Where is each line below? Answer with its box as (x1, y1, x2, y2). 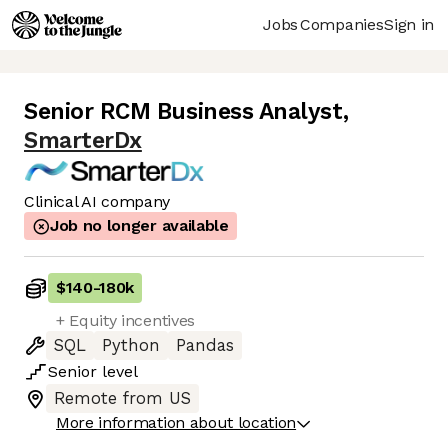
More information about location (56, 413, 297, 433)
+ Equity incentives (56, 311, 195, 331)
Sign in (384, 14, 434, 34)
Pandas (176, 336, 234, 356)
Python (102, 336, 160, 356)
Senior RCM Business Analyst (24, 98, 343, 126)
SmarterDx (24, 127, 142, 155)
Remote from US (54, 389, 191, 409)
